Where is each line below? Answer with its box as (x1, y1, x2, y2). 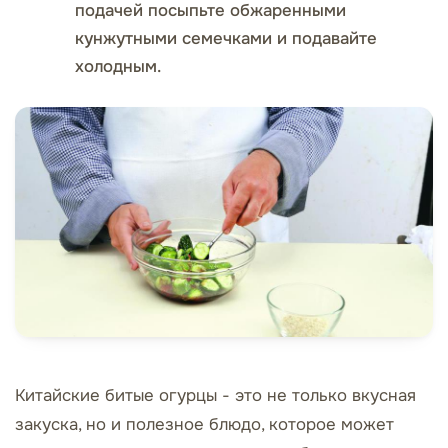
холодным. (75, 55, 161, 77)
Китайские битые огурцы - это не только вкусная (15, 385, 416, 407)
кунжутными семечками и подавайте (75, 27, 377, 49)
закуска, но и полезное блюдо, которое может (15, 414, 394, 436)
